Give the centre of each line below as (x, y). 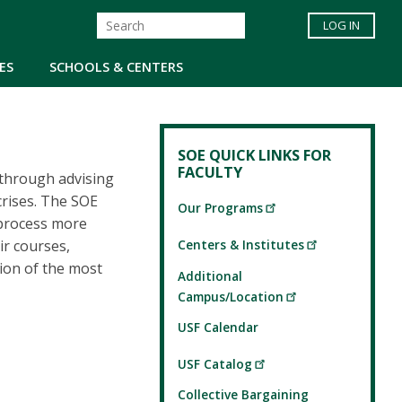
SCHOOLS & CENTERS (116, 66)
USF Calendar (218, 328)
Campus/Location (231, 296)
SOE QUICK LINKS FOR (254, 155)
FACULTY (210, 172)
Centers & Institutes (241, 245)
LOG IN (341, 26)
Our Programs (220, 208)
